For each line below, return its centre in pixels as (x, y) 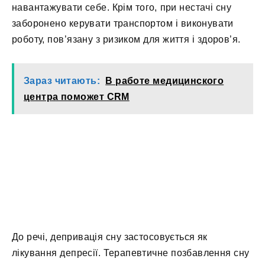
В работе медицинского (165, 81)
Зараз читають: (62, 81)
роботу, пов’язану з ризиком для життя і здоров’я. (126, 40)
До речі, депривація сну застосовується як (110, 237)
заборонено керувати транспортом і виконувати (123, 24)
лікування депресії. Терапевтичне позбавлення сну (131, 253)
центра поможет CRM (77, 97)
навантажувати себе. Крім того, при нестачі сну (122, 8)
